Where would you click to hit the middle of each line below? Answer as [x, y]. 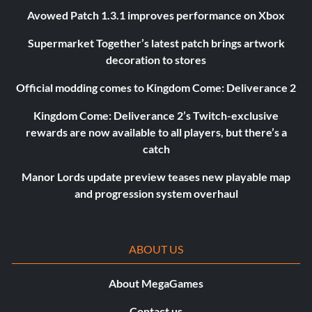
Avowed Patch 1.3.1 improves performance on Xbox [156, 15]
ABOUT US [156, 249]
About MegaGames [156, 283]
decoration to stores [156, 60]
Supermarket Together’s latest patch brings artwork [156, 43]
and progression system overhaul [156, 194]
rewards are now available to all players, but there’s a [156, 132]
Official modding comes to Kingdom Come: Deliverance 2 [156, 88]
